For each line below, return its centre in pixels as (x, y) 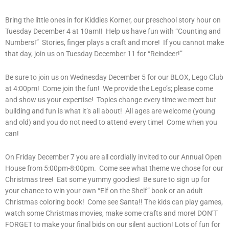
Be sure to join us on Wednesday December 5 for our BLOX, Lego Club (114, 77)
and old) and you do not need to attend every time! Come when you (111, 122)
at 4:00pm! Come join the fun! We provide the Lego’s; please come (109, 88)
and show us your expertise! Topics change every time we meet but (111, 99)
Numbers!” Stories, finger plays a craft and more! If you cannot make (114, 42)
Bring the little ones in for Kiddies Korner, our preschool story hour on (113, 20)
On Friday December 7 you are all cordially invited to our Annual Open (113, 157)
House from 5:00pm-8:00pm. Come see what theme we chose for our (114, 168)
